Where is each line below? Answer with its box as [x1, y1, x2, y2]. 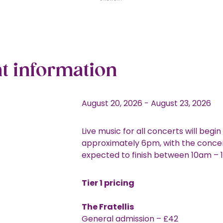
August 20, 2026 [81, 98, 142, 110]
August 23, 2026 [150, 98, 211, 110]
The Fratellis [81, 201, 134, 213]
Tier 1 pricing [81, 177, 134, 189]
